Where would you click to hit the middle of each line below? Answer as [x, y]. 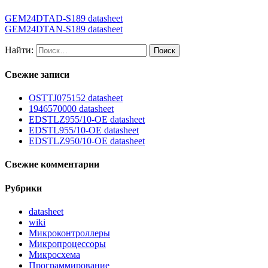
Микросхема [54, 255]
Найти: [19, 50]
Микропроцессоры [67, 244]
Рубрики [23, 188]
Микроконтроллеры [69, 233]
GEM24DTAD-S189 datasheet [64, 18]
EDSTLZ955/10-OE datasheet [87, 120]
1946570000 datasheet [71, 109]
